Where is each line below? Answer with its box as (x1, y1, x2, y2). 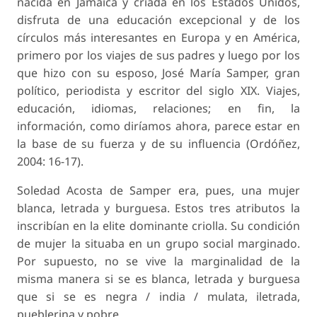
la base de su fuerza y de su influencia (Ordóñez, (17, 136, 300, 152)
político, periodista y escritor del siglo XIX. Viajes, (17, 83, 300, 99)
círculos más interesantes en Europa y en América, (17, 30, 300, 46)
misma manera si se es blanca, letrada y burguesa (17, 271, 300, 287)
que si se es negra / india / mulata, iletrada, (17, 289, 300, 305)
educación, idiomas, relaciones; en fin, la (17, 100, 300, 117)
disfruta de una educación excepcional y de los (17, 12, 300, 28)
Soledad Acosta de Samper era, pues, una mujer (17, 183, 300, 199)
